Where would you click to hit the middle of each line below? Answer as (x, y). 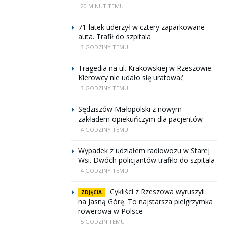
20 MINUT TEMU (102, 6)
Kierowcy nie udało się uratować (131, 78)
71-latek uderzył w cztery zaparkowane (142, 27)
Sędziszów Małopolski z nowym (130, 109)
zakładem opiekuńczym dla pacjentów (141, 119)
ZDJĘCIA (92, 192)
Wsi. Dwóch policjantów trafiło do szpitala (147, 160)
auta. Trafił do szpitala (115, 36)
